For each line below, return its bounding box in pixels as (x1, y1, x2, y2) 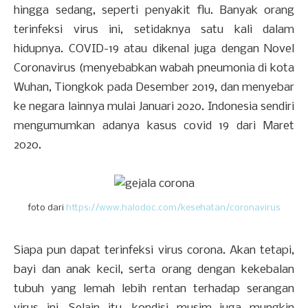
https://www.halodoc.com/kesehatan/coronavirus (65, 203, 280, 213)
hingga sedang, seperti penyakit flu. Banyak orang (14, 4, 294, 18)
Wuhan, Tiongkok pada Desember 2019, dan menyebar (14, 81, 294, 95)
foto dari (27, 203, 66, 213)
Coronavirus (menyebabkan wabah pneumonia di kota (14, 62, 294, 76)
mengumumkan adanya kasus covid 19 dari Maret (14, 120, 294, 133)
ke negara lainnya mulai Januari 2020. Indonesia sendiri (14, 100, 294, 114)
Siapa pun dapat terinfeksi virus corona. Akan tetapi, (14, 244, 294, 258)
